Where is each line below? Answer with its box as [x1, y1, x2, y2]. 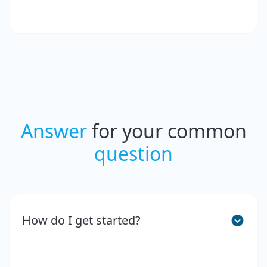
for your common [86, 118, 247, 144]
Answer [20, 118, 87, 144]
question [94, 141, 173, 167]
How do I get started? [22, 212, 141, 229]
